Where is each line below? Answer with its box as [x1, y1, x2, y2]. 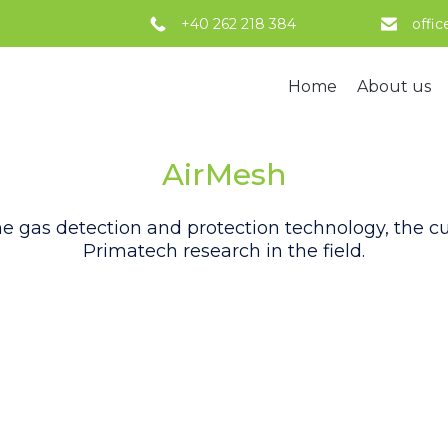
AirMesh [161, 156, 287, 194]
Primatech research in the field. [83, 240, 365, 263]
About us [357, 77, 431, 96]
